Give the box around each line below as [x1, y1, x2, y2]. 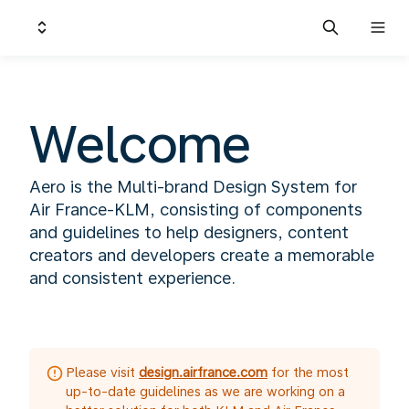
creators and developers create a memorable [29, 246, 374, 265]
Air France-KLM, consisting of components [29, 200, 362, 219]
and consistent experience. [29, 268, 236, 288]
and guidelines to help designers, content [29, 223, 349, 242]
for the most [267, 365, 349, 380]
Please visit [66, 365, 139, 380]
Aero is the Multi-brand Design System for [29, 177, 357, 196]
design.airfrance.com [139, 365, 267, 380]
